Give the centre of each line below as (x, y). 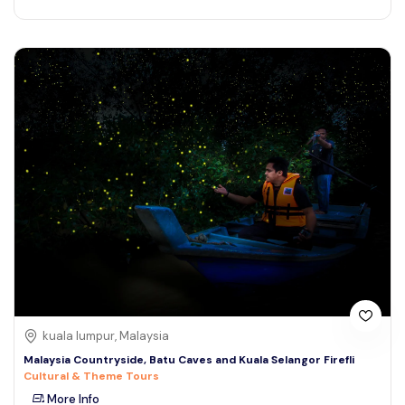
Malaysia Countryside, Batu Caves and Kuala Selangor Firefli (189, 360)
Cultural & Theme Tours (91, 377)
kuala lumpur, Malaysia (106, 336)
